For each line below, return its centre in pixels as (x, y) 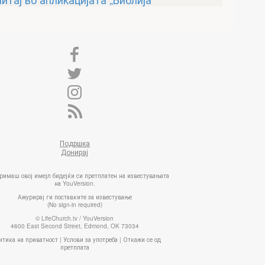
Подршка (75, 143)
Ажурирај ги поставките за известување (75, 197)
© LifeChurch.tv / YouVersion (75, 219)
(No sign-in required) (75, 205)
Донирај (75, 152)
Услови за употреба (91, 240)
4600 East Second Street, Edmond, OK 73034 (75, 226)
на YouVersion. (75, 184)
